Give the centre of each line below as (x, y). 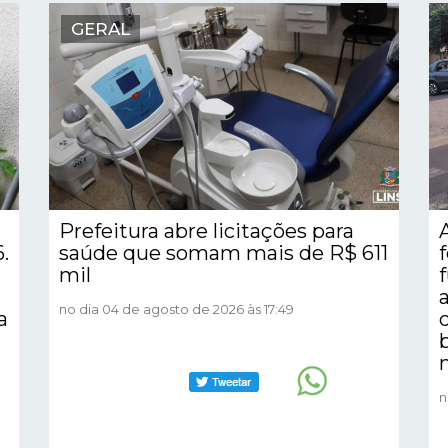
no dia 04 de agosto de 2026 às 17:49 (176, 308)
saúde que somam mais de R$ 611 (223, 252)
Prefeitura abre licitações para (206, 230)
